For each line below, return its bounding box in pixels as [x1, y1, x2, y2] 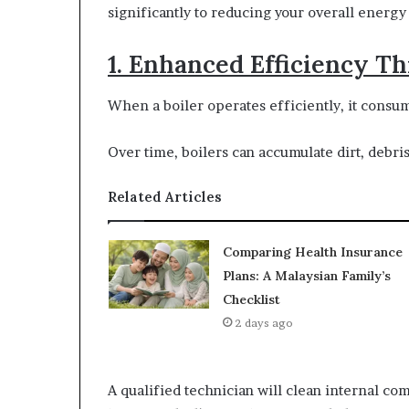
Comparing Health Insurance [222, 243, 403, 260]
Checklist [222, 290, 280, 308]
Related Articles [108, 187, 222, 205]
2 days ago [234, 315, 293, 330]
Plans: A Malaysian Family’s [222, 267, 391, 284]
